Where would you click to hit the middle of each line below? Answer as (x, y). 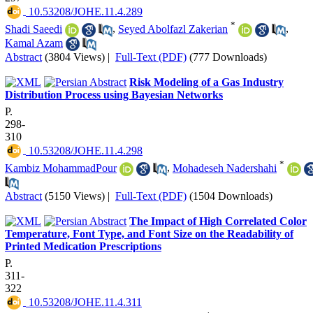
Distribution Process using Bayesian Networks (114, 95)
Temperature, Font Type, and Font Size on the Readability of (149, 233)
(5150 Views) (75, 196)
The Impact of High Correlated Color (218, 221)
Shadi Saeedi (34, 29)
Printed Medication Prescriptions (83, 246)
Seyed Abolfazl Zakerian (173, 29)
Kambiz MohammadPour (61, 168)
